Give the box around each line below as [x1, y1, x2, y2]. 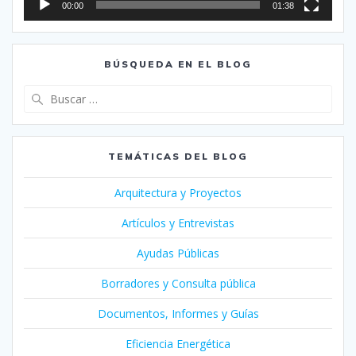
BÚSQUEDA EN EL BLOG [103, 57, 253, 70]
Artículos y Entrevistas [122, 215, 234, 230]
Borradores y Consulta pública [100, 275, 256, 291]
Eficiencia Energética [126, 335, 230, 351]
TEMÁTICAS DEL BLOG [108, 149, 248, 162]
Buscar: [177, 83, 217, 100]
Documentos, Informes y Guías [97, 305, 259, 321]
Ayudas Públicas [137, 245, 219, 261]
